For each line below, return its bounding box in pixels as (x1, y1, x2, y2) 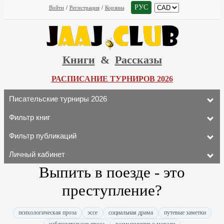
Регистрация (69, 4, 99, 10)
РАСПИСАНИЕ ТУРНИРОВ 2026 (51, 74, 173, 83)
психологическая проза (18, 209, 76, 216)
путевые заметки (163, 209, 206, 216)
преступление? (62, 181, 162, 199)
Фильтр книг (9, 113, 50, 121)
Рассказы (114, 53, 162, 66)
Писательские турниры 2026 (9, 94, 107, 103)
